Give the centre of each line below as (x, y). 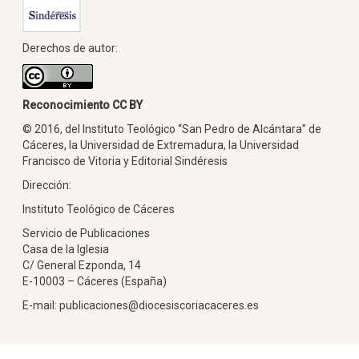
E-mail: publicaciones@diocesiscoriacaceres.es (141, 305)
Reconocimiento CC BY (83, 105)
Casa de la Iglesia (66, 249)
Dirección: (47, 185)
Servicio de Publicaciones (86, 233)
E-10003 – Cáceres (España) (95, 281)
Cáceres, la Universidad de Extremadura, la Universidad (161, 145)
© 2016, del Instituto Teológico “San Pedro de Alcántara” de (172, 129)
